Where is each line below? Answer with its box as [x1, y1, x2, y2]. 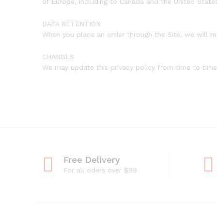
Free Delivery [63, 155, 120, 165]
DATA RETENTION [42, 19, 101, 28]
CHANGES [42, 52, 74, 61]
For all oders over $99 [63, 166, 137, 174]
